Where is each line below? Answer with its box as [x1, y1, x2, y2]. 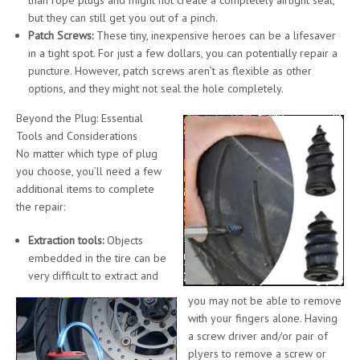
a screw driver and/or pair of [188, 328, 328, 343]
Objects [104, 232, 143, 247]
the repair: [16, 198, 65, 214]
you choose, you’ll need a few [16, 163, 162, 178]
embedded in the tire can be [28, 250, 166, 265]
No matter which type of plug [16, 145, 157, 161]
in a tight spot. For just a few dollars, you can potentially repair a [28, 45, 337, 60]
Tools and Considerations [16, 128, 137, 143]
